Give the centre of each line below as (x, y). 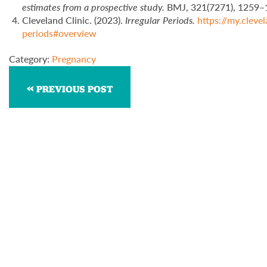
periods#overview (60, 33)
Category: (30, 58)
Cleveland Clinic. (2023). (73, 20)
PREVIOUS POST (74, 89)
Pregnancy (74, 58)
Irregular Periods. (160, 20)
